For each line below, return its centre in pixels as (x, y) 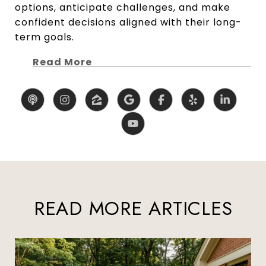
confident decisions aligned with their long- (128, 23)
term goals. (45, 37)
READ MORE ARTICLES (133, 209)
